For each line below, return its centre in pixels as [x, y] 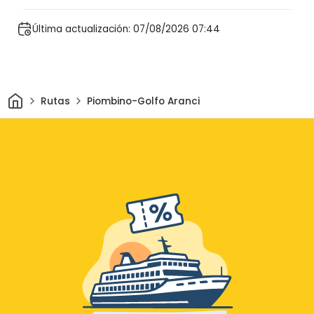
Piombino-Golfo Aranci [143, 101]
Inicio [36, 97]
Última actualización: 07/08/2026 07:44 [126, 29]
